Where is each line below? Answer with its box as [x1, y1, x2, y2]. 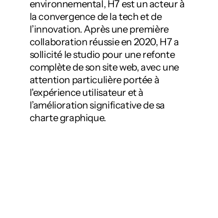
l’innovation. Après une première [29, 23, 169, 35]
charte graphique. [29, 112, 106, 124]
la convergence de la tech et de [29, 11, 162, 22]
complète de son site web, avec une [29, 61, 179, 73]
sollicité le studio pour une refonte [29, 49, 175, 60]
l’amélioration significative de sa [29, 99, 165, 111]
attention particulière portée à [29, 74, 160, 86]
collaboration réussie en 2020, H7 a [29, 36, 179, 48]
